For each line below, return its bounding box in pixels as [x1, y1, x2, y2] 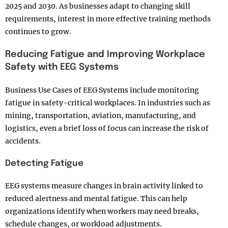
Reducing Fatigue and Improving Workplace [5, 50, 205, 60]
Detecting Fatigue [5, 159, 83, 168]
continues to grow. [5, 27, 71, 37]
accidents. [5, 136, 41, 146]
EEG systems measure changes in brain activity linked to [5, 181, 203, 191]
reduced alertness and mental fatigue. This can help [5, 194, 187, 204]
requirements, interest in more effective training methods [5, 14, 211, 24]
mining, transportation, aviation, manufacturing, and [5, 111, 196, 121]
